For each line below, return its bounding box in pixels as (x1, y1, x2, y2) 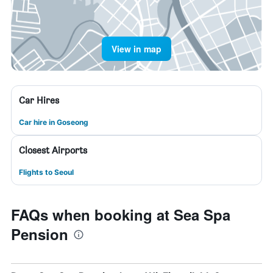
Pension (11, 224, 68, 244)
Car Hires (19, 94, 59, 106)
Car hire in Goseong (19, 118, 88, 127)
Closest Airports (19, 144, 87, 156)
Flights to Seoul (19, 168, 74, 177)
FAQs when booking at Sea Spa (11, 204, 230, 225)
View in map (112, 43, 161, 55)
